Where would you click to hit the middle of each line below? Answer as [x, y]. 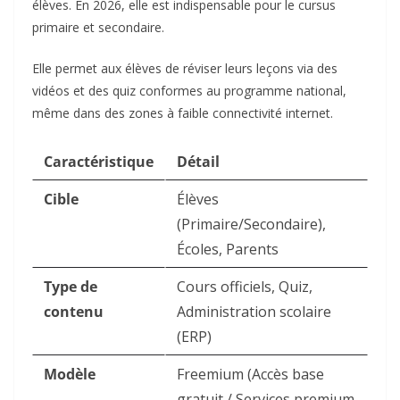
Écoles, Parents [228, 250]
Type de [71, 287]
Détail [198, 162]
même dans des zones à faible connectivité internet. [183, 113]
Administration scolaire [254, 312]
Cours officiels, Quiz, [245, 287]
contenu [74, 312]
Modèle [70, 375]
